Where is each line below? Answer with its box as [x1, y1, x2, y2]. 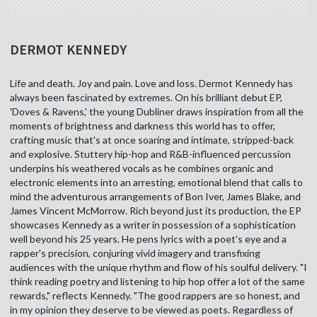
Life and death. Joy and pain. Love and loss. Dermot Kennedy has [10, 77, 293, 90]
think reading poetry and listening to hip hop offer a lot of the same [10, 275, 305, 288]
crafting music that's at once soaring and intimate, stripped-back [10, 134, 294, 146]
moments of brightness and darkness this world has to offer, [10, 120, 275, 132]
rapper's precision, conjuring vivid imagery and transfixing [10, 247, 260, 260]
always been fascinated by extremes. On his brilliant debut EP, [10, 91, 282, 104]
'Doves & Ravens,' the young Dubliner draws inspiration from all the [10, 105, 304, 118]
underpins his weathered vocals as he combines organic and [10, 162, 273, 175]
